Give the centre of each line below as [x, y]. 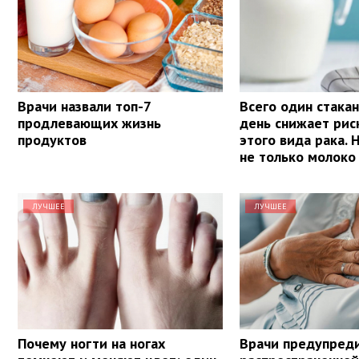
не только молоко [298, 156]
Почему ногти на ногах [91, 343]
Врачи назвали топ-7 [84, 106]
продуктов [52, 139]
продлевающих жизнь [89, 123]
